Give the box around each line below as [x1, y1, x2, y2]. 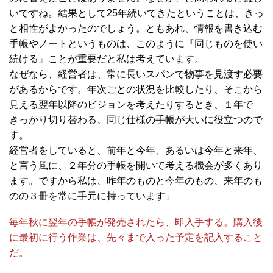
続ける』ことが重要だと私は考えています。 [9, 54, 204, 64]
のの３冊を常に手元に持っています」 [9, 191, 175, 201]
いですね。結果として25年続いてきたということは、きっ [9, 8, 264, 18]
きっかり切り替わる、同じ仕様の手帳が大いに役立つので [9, 115, 263, 125]
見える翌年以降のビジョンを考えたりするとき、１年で [9, 99, 253, 110]
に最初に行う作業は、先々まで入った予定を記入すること [9, 232, 263, 243]
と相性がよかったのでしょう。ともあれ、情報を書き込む [9, 23, 263, 34]
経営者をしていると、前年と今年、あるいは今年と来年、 [9, 145, 263, 155]
